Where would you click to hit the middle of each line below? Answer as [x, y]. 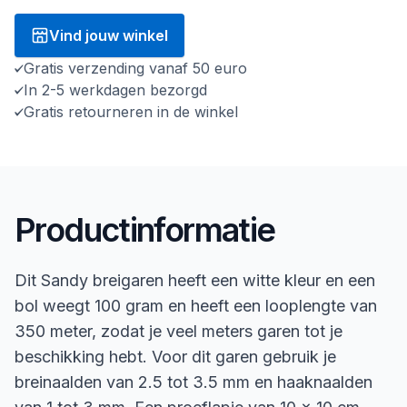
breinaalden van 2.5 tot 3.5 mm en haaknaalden [194, 382]
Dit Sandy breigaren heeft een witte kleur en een [195, 280]
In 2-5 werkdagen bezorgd [115, 89]
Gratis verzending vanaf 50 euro [135, 68]
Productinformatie [145, 229]
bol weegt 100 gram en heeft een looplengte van [196, 305]
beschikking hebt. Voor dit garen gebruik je [175, 356]
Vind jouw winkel [109, 35]
